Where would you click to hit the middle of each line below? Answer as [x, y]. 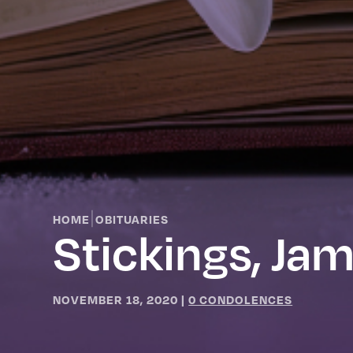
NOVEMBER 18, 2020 [116, 299]
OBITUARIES [132, 219]
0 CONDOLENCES [241, 299]
